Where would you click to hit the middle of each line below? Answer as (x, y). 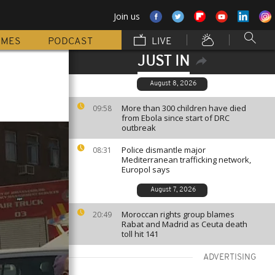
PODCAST (70, 42)
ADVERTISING (230, 258)
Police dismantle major (164, 150)
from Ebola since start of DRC (176, 118)
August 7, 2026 (173, 190)
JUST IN (163, 62)
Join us (127, 16)
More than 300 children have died (184, 108)
